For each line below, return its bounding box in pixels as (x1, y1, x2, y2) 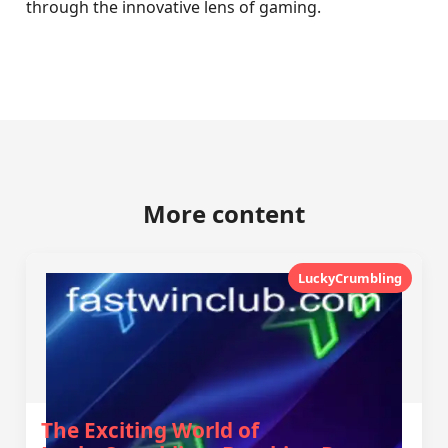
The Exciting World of (41, 416, 260, 444)
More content (143, 197, 305, 230)
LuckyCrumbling (297, 269, 402, 287)
